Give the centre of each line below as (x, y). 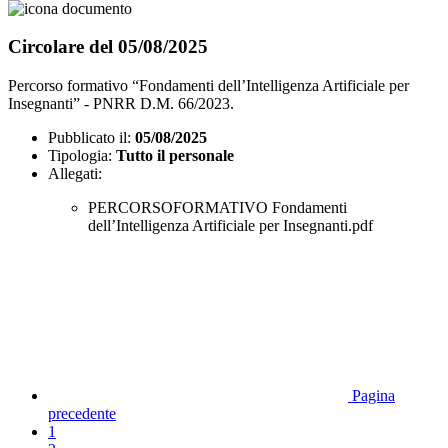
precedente (82, 414)
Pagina (373, 396)
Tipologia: (80, 156)
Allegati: (75, 174)
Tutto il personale (175, 156)
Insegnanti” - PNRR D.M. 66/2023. (121, 104)
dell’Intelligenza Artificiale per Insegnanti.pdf (230, 226)
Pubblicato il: (89, 138)
